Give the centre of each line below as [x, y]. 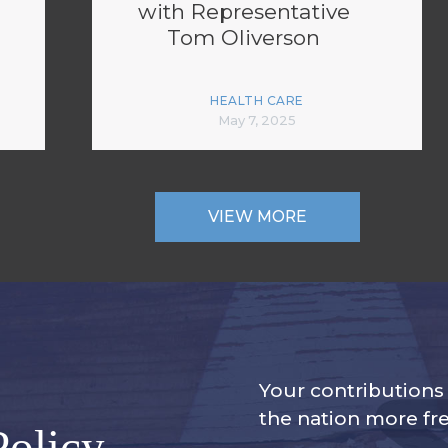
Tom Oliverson [243, 37]
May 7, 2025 [257, 120]
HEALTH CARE [257, 100]
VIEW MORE [257, 216]
